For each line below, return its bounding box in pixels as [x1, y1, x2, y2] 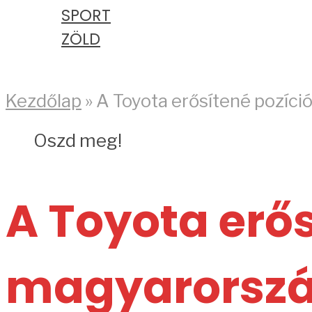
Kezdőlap [6, 90, 81, 112]
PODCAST [33, 51, 107, 74]
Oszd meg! [33, 129, 122, 151]
